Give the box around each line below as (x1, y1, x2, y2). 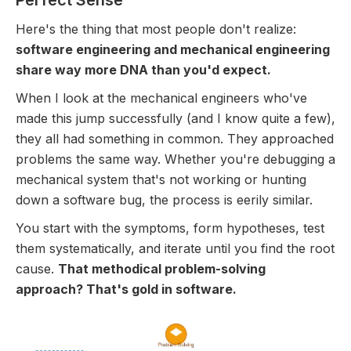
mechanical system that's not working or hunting (16, 172, 306, 187)
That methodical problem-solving (58, 261, 266, 277)
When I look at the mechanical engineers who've (16, 90, 307, 106)
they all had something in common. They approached (16, 131, 334, 147)
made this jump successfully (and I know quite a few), (16, 110, 335, 126)
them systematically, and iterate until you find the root (16, 241, 335, 256)
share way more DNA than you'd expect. (16, 62, 271, 78)
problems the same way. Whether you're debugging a (16, 151, 335, 167)
